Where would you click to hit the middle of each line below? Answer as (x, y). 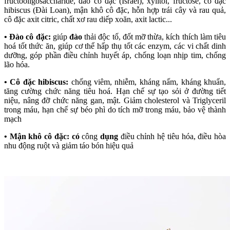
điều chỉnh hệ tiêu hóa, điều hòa (172, 137)
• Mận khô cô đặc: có (42, 137)
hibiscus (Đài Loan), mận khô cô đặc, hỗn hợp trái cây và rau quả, (115, 10)
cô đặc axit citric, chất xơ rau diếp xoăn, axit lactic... (88, 20)
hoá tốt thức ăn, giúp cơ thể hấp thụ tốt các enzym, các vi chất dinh (115, 46)
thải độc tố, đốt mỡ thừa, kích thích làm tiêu (154, 37)
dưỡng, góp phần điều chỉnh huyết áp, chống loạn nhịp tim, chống (115, 55)
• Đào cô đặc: (28, 37)
